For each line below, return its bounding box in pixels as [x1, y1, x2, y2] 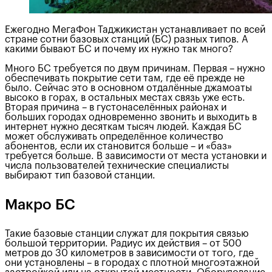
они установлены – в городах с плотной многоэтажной [5, 257, 259, 268]
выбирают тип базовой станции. [5, 170, 155, 180]
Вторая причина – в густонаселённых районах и [5, 102, 226, 112]
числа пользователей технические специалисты [5, 160, 229, 171]
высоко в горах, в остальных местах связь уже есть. [5, 92, 245, 103]
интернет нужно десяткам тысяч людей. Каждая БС [5, 121, 242, 132]
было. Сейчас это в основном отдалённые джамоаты [5, 83, 252, 93]
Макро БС [5, 197, 75, 212]
